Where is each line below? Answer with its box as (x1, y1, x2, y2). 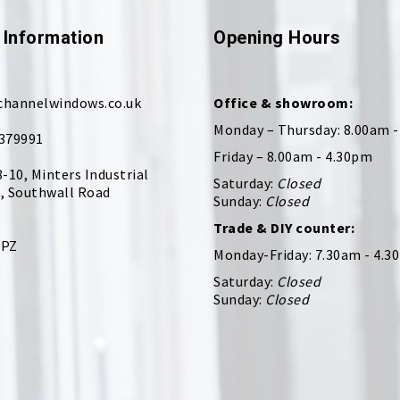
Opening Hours (213, 26, 341, 48)
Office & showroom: (213, 93, 353, 112)
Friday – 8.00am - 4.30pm (213, 146, 372, 165)
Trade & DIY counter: (213, 218, 354, 237)
